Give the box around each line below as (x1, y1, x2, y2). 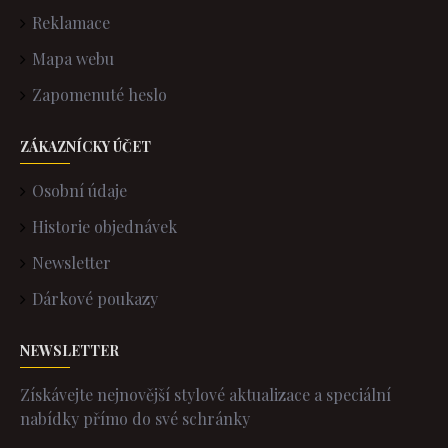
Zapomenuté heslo (32, 84, 167, 105)
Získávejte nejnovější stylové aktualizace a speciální (20, 384, 391, 405)
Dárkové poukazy (32, 288, 158, 309)
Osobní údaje (32, 180, 127, 201)
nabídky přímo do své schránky (20, 408, 250, 429)
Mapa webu (32, 48, 114, 69)
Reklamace (32, 12, 110, 33)
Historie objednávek (32, 216, 177, 237)
